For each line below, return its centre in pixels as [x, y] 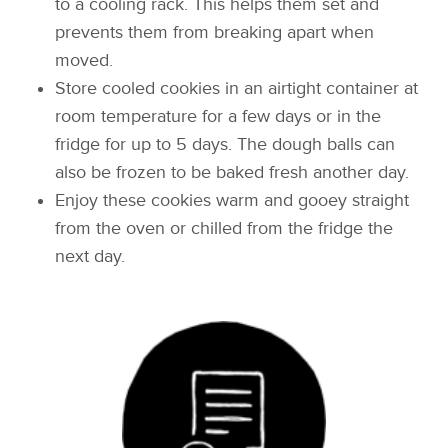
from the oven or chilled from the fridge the [224, 228]
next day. [90, 256]
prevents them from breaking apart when [215, 32]
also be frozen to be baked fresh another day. [232, 172]
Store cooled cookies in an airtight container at [237, 88]
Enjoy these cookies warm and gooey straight [232, 200]
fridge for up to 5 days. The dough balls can [225, 144]
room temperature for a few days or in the [218, 116]
